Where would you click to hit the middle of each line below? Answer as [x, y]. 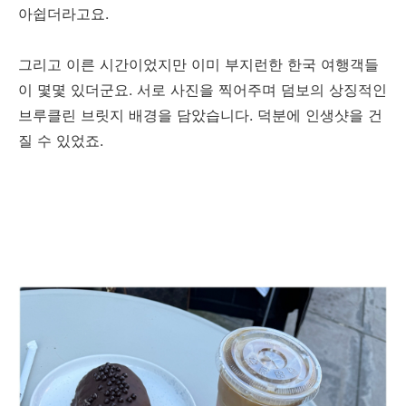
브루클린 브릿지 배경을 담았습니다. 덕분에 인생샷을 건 [200, 115]
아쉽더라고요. [63, 13]
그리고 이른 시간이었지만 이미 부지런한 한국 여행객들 [198, 64]
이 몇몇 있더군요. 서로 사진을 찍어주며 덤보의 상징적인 [203, 89]
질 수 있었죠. [61, 140]
